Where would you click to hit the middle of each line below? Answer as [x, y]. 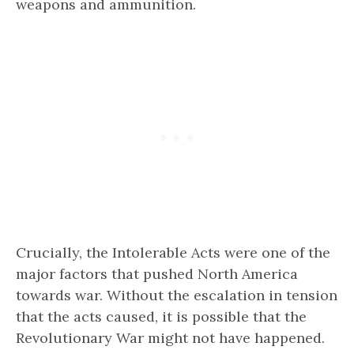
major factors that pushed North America [157, 273]
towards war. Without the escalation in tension [177, 295]
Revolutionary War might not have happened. [170, 337]
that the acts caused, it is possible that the [161, 316]
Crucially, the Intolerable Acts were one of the [173, 252]
